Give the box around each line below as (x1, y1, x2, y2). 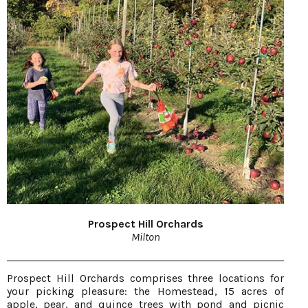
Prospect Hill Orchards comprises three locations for (7, 271, 284, 285)
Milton (131, 230, 160, 243)
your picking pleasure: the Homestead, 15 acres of (7, 284, 284, 298)
